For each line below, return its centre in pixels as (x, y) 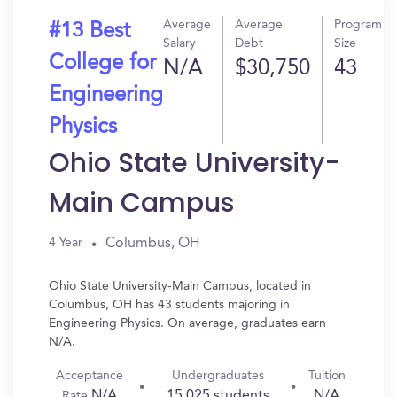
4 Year (66, 243)
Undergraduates (218, 376)
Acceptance (90, 376)
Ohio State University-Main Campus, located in (180, 286)
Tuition (327, 376)
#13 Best (90, 32)
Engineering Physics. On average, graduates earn (187, 323)
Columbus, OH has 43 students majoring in (169, 305)
